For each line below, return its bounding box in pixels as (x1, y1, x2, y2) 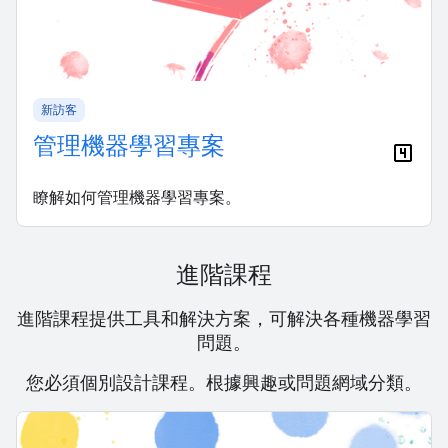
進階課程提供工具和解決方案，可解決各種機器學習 (17, 307, 431, 329)
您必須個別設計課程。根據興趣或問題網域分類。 (26, 371, 422, 393)
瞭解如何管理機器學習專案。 (33, 187, 241, 207)
